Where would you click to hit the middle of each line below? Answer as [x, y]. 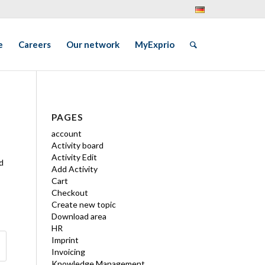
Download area [79, 216]
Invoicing [68, 252]
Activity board [77, 145]
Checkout [70, 193]
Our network [93, 44]
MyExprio [155, 44]
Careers [35, 44]
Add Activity [75, 169]
